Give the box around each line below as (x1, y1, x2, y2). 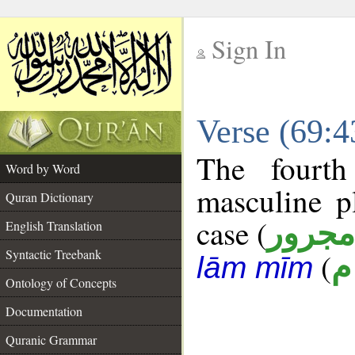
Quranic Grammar (6, 331, 97, 348)
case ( (197, 212, 267, 254)
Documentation (6, 303, 82, 319)
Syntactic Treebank (6, 246, 101, 262)
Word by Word (6, 160, 80, 177)
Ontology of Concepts (6, 274, 116, 291)
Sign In (212, 32, 286, 66)
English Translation (6, 217, 102, 234)
